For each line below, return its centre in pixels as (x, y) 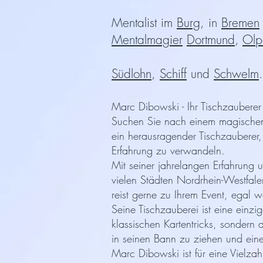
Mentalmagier (147, 40)
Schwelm (236, 74)
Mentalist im (144, 23)
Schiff (173, 74)
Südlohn (131, 74)
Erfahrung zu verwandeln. (168, 150)
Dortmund (211, 40)
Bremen (240, 23)
